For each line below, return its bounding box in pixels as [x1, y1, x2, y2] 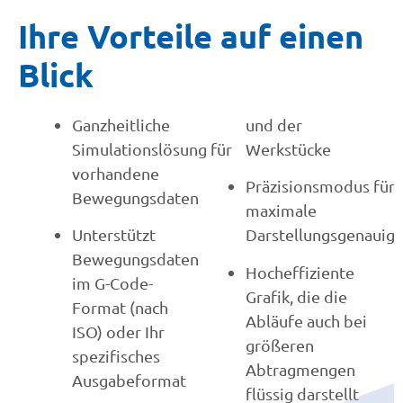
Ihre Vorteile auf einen [18, 16, 363, 56]
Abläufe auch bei [246, 310, 367, 330]
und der [246, 115, 302, 134]
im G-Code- [72, 273, 153, 293]
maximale [246, 201, 317, 220]
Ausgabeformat [72, 371, 186, 390]
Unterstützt [72, 225, 156, 245]
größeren [246, 335, 314, 354]
